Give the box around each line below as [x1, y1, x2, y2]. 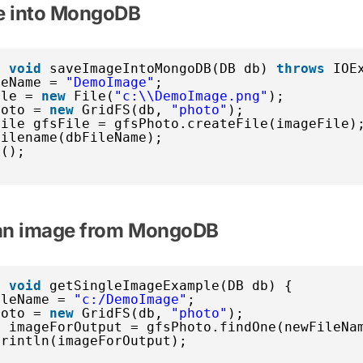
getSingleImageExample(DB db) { [49, 277, 293, 293]
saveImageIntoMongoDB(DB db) [49, 60, 276, 76]
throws [276, 60, 325, 76]
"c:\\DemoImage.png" [114, 88, 268, 104]
